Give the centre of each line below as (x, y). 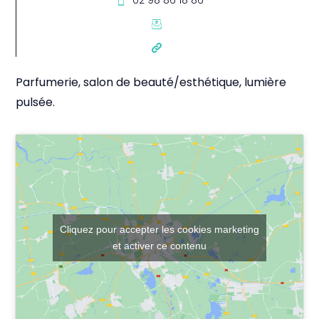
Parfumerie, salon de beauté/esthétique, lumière (151, 83)
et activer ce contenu (159, 245)
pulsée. (36, 103)
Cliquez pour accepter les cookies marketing (159, 229)
